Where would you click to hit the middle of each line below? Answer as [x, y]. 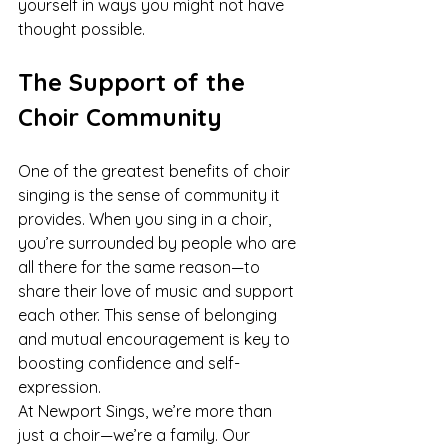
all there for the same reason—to [141, 267]
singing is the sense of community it [151, 195]
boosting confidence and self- [129, 363]
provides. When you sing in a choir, [146, 219]
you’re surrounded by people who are [159, 243]
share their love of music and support [158, 291]
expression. [59, 387]
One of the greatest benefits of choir [156, 171]
